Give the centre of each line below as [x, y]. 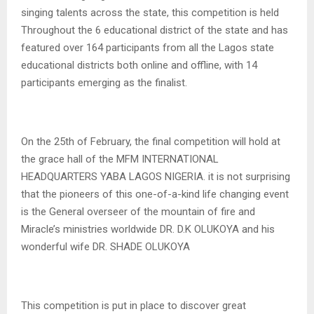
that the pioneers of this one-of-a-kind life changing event [155, 194]
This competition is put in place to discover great [134, 305]
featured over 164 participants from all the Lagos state [148, 47]
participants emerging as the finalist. [104, 82]
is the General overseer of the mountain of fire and [138, 211]
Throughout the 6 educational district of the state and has [155, 30]
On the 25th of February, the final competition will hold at [151, 141]
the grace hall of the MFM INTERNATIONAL [120, 159]
